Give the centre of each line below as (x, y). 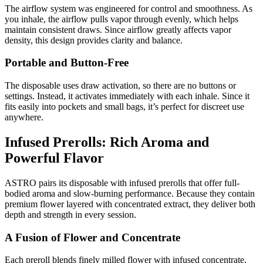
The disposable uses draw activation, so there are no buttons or (120, 86)
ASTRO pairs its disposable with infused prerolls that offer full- (122, 183)
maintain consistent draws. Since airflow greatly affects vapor (118, 29)
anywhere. (24, 117)
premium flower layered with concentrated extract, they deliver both (130, 204)
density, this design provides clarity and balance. (94, 40)
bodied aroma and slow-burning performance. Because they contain (130, 193)
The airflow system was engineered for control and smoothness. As (129, 8)
